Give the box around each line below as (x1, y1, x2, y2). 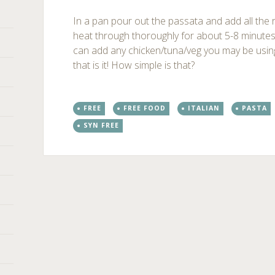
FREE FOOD (123, 104, 166, 112)
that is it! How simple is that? (73, 58, 195, 72)
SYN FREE (83, 121, 120, 130)
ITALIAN (188, 104, 220, 112)
